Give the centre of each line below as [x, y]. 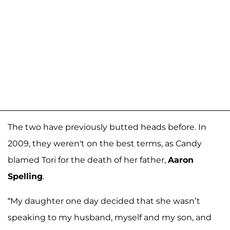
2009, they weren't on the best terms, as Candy [105, 144]
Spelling [25, 177]
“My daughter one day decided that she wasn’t [104, 201]
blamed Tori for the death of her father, [88, 160]
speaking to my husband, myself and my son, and [110, 218]
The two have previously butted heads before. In [107, 127]
